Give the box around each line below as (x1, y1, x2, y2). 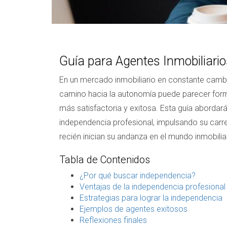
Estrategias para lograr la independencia (80, 193, 222, 203)
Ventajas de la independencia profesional (80, 181, 225, 192)
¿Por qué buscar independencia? (80, 170, 196, 180)
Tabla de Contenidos (59, 153, 150, 166)
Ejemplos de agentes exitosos (80, 204, 187, 214)
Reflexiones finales (80, 215, 147, 225)
